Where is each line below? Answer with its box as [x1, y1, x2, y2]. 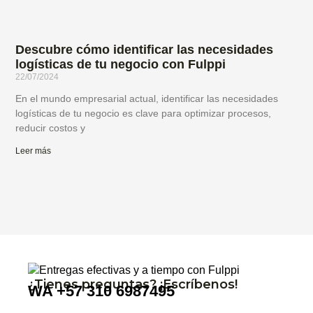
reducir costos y [15, 122, 86, 133]
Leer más [15, 145, 52, 156]
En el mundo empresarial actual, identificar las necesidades [15, 92, 279, 104]
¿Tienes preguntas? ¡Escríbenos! [28, 277, 238, 293]
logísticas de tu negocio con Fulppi [15, 57, 226, 71]
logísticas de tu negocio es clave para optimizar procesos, [15, 107, 272, 119]
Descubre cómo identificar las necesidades [15, 42, 274, 57]
